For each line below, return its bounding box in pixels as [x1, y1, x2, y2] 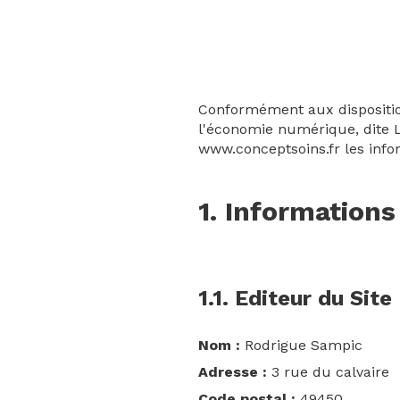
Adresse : [198, 363, 267, 380]
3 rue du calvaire [267, 363, 389, 380]
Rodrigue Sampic [240, 337, 362, 354]
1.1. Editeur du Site [198, 286, 392, 311]
